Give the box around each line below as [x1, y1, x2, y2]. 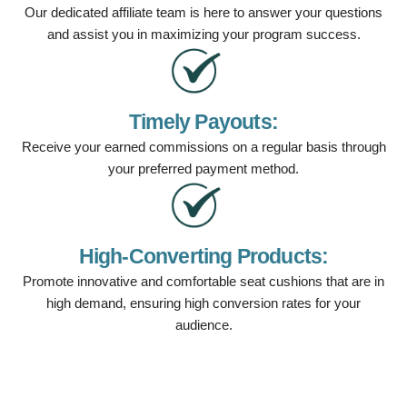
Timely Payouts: [129, 110, 278, 134]
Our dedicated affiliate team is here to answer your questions [25, 5, 382, 21]
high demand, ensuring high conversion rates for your [46, 295, 361, 312]
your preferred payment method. [108, 161, 299, 177]
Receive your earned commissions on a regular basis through [21, 139, 386, 155]
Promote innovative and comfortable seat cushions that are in [23, 273, 384, 290]
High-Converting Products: [78, 244, 329, 269]
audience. [174, 317, 233, 333]
